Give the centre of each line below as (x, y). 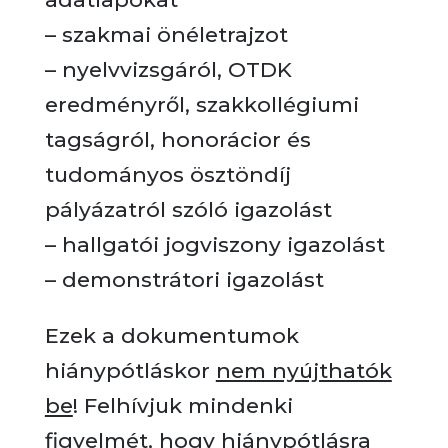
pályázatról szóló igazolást (188, 209)
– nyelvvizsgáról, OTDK (168, 69)
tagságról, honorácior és (177, 139)
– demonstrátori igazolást (184, 279)
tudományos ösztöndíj (167, 174)
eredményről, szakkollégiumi (201, 104)
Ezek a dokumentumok (171, 335)
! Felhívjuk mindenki (182, 405)
